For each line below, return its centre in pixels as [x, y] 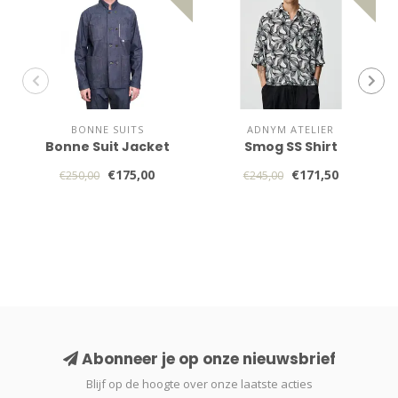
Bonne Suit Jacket [107, 146]
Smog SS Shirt [291, 146]
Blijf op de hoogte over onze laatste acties [199, 383]
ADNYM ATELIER [291, 129]
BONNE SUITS [107, 129]
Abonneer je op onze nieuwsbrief [207, 358]
